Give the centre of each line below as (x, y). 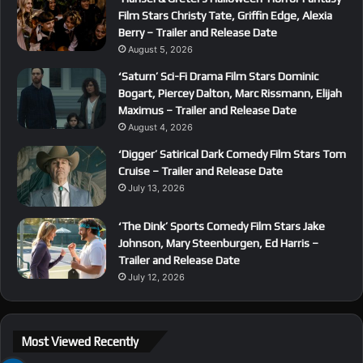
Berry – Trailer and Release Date (198, 32)
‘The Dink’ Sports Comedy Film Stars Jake (222, 226)
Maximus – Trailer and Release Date (207, 110)
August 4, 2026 (160, 127)
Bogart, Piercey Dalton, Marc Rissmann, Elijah (230, 93)
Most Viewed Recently (80, 341)
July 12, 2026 (156, 277)
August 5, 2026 (160, 49)
